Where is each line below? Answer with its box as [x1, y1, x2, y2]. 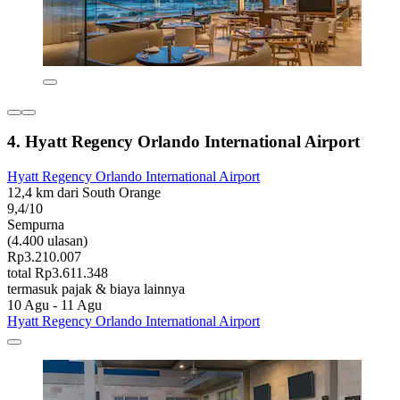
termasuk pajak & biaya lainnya [7, 281, 185, 297]
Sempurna [7, 217, 64, 233]
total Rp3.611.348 [7, 265, 108, 281]
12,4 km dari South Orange [7, 185, 161, 201]
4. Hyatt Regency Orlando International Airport [7, 132, 360, 152]
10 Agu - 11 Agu [7, 297, 102, 313]
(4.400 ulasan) [7, 233, 87, 249]
